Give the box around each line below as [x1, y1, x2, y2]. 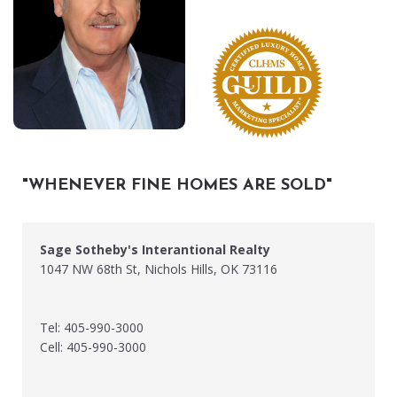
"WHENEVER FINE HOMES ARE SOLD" [22, 177, 332, 195]
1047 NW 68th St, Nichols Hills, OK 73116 [40, 261, 277, 278]
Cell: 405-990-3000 [40, 339, 146, 356]
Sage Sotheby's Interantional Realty [40, 241, 270, 259]
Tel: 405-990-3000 [40, 319, 144, 337]
